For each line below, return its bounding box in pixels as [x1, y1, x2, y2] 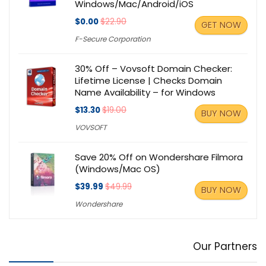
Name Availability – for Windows [75, 85, 216, 99]
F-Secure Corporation [75, 33, 151, 44]
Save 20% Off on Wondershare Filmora [75, 150, 243, 163]
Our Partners [193, 239, 257, 254]
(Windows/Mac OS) [75, 162, 160, 175]
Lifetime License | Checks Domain [75, 74, 222, 87]
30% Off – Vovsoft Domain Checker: [75, 62, 232, 75]
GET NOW [201, 18, 241, 31]
